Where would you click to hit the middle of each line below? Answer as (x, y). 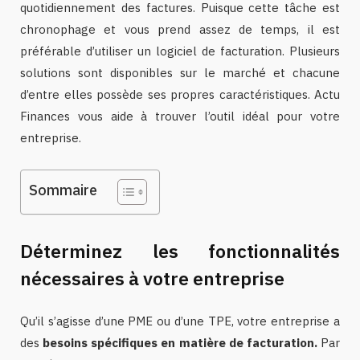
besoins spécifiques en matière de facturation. (180, 342)
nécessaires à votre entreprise (152, 278)
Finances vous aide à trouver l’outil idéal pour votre (180, 116)
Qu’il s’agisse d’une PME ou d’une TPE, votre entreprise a (180, 321)
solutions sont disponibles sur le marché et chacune (180, 73)
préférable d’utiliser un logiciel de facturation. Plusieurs (180, 51)
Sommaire (63, 190)
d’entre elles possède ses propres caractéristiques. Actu (180, 94)
